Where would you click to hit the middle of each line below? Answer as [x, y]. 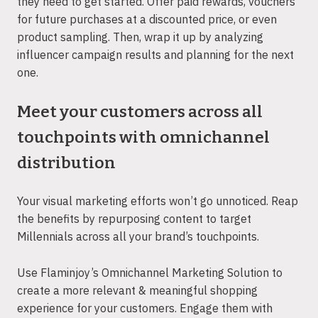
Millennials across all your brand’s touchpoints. [138, 237]
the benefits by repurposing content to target [134, 219]
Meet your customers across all [140, 112]
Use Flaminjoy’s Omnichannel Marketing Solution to [150, 272]
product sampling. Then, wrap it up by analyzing [140, 37]
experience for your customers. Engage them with [145, 308]
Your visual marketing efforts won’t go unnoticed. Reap [158, 201]
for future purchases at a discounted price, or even [147, 19]
